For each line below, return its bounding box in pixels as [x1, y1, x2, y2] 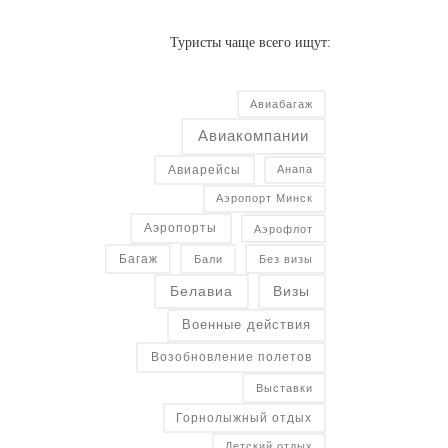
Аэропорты [144, 221, 218, 236]
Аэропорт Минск [216, 192, 314, 205]
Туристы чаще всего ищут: [170, 34, 331, 51]
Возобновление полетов [150, 350, 312, 365]
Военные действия [181, 317, 311, 333]
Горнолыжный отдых [176, 410, 313, 424]
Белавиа [169, 283, 233, 299]
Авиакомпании [198, 128, 310, 145]
